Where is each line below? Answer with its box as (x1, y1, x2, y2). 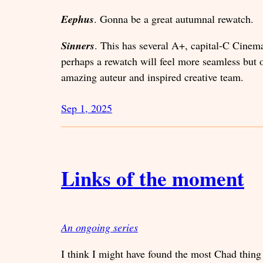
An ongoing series (61, 220, 138, 235)
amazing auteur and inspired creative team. (61, 69, 244, 84)
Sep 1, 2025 (61, 100, 112, 115)
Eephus (61, 11, 94, 26)
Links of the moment (61, 163, 244, 193)
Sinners (61, 38, 95, 53)
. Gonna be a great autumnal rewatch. (94, 11, 257, 26)
